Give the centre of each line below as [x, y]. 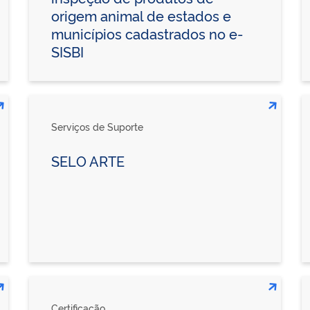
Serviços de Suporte [97, 126]
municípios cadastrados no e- [147, 33]
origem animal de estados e [141, 15]
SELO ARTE [88, 160]
